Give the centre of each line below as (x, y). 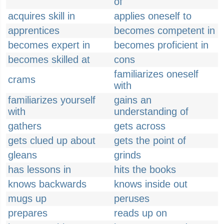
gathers (25, 126)
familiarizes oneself (156, 74)
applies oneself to (153, 16)
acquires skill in (41, 16)
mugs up (27, 198)
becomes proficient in (161, 45)
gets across (140, 126)
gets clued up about (52, 140)
